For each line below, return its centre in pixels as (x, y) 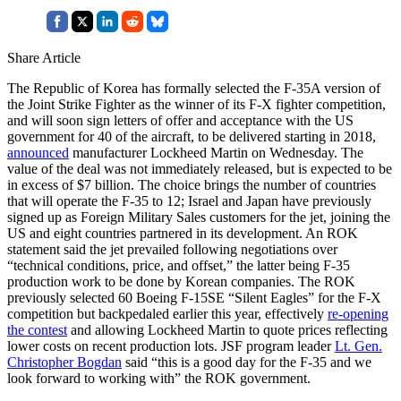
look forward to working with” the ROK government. (159, 378)
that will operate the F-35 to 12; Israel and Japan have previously (189, 200)
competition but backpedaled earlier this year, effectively (167, 313)
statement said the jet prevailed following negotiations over (172, 249)
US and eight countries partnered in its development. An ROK (183, 233)
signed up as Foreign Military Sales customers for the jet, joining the (199, 217)
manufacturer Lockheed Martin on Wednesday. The (216, 152)
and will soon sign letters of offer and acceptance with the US (180, 120)
